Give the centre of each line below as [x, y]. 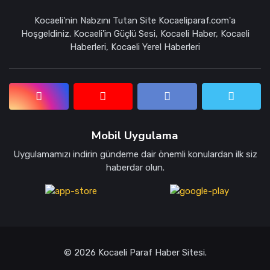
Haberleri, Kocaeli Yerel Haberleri [135, 47]
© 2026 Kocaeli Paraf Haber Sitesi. [135, 252]
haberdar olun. [135, 167]
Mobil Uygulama [135, 135]
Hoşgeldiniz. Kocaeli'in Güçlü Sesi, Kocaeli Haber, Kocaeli [135, 33]
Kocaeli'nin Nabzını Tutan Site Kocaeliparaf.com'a [135, 20]
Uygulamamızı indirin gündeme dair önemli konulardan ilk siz [135, 154]
